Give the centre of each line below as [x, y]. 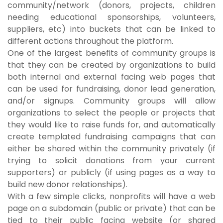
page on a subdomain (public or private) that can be [111, 208]
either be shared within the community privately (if [111, 148]
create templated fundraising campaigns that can [111, 136]
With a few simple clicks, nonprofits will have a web [111, 196]
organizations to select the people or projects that [111, 112]
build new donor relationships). [67, 184]
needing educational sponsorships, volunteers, [111, 17]
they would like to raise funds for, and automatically [111, 124]
